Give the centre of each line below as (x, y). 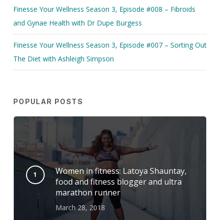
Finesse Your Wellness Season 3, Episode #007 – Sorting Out (110, 45)
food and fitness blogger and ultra (118, 181)
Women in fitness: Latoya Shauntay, (121, 171)
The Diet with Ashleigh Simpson (63, 58)
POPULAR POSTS (48, 101)
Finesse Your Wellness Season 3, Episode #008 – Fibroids (104, 9)
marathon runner (88, 192)
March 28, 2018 (80, 207)
